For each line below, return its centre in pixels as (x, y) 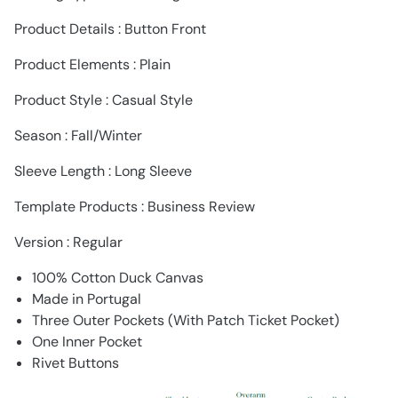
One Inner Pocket (87, 342)
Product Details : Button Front (110, 29)
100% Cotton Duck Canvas (118, 278)
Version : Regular (68, 242)
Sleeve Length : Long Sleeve (103, 171)
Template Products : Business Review (135, 207)
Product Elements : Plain (92, 64)
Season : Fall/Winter (78, 135)
